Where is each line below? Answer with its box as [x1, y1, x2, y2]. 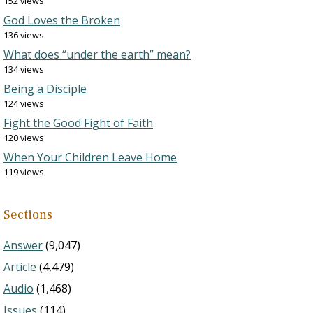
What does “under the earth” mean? [3, 47, 191, 63]
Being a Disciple [3, 81, 87, 97]
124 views [3, 97, 44, 110]
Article [3, 259, 36, 275]
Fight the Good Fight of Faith [3, 115, 153, 131]
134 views [3, 63, 44, 76]
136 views [3, 29, 44, 42]
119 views [3, 166, 44, 179]
